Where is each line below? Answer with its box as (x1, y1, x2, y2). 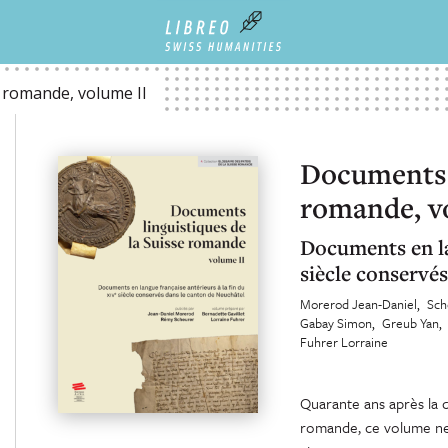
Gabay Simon (299, 313, 372, 333)
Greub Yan (381, 313, 439, 333)
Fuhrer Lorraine (299, 332, 388, 352)
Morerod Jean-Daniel (299, 294, 417, 314)
